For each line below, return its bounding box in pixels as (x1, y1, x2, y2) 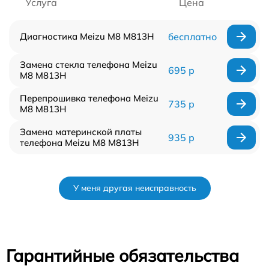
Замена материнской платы (20, 125, 142, 138)
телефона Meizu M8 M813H (20, 136, 139, 148)
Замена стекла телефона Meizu (20, 58, 157, 70)
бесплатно (168, 30, 217, 43)
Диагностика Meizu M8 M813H (20, 30, 154, 42)
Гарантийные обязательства (6, 244, 239, 266)
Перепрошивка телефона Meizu (20, 92, 159, 104)
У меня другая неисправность (73, 182, 196, 193)
